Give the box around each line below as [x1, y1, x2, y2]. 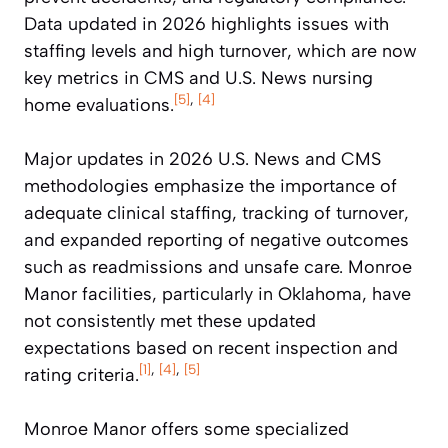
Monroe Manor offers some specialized [24, 417, 349, 440]
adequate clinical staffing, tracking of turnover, [24, 201, 409, 224]
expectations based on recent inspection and [24, 336, 398, 359]
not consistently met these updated [24, 309, 316, 332]
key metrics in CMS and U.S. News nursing [24, 66, 373, 89]
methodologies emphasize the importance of [24, 174, 397, 197]
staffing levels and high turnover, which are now [24, 39, 417, 62]
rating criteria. [24, 363, 139, 386]
